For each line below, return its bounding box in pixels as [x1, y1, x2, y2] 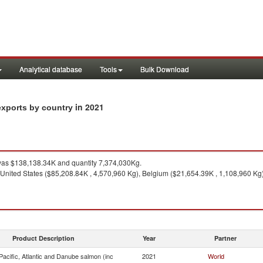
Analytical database [19, 64, 82, 74]
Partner [214, 234, 237, 242]
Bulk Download [140, 64, 189, 74]
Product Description [12, 234, 75, 242]
